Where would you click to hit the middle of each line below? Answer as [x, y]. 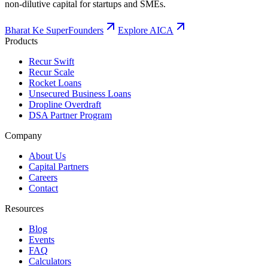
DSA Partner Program [70, 115]
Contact [43, 188]
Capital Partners [59, 166]
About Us [47, 156]
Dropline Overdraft [65, 104]
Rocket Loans [55, 83]
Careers [43, 177]
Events [42, 239]
